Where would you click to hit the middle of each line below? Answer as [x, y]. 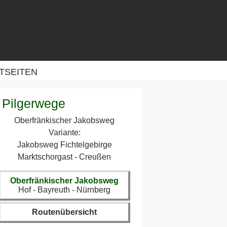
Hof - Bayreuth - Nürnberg [65, 190]
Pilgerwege [34, 104]
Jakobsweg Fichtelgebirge [64, 144]
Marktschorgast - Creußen [65, 157]
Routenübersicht [65, 212]
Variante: [64, 132]
